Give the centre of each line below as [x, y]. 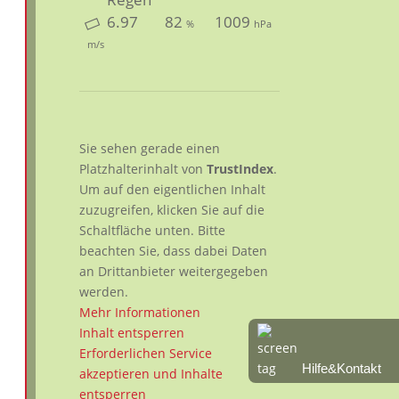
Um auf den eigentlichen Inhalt [173, 189]
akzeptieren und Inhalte [151, 373]
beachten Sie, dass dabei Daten [174, 250]
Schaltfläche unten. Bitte [153, 230]
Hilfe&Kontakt [342, 369]
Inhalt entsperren [132, 332]
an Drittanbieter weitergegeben [174, 271]
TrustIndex [240, 168]
